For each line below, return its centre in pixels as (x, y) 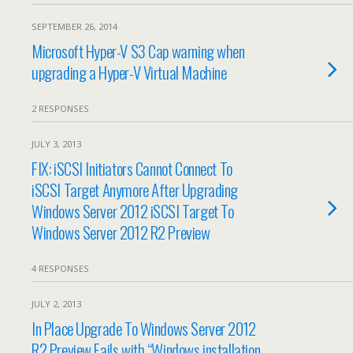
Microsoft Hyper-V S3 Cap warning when (138, 51)
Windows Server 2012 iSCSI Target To (133, 211)
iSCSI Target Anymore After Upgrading (135, 190)
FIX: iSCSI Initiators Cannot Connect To (132, 168)
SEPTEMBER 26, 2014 (74, 26)
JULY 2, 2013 (56, 304)
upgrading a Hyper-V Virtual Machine (129, 72)
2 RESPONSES (60, 108)
